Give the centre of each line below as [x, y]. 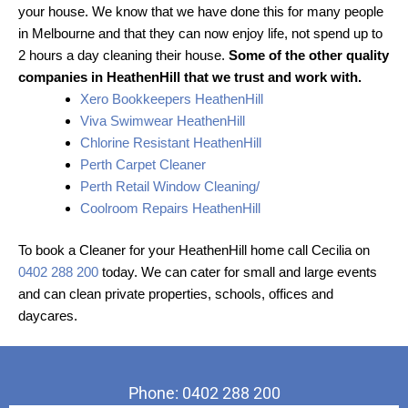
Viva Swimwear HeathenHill [162, 120]
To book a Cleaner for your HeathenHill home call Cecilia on [194, 250]
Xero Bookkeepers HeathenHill [171, 98]
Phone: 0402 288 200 [204, 393]
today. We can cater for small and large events [238, 272]
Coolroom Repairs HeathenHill [170, 208]
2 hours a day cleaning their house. [123, 55]
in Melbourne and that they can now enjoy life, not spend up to [200, 33]
